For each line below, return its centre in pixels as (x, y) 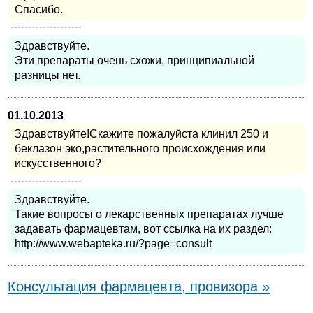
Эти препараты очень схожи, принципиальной (134, 61)
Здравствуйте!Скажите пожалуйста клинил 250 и (141, 134)
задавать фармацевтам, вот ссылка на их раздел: (143, 229)
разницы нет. (48, 75)
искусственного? (58, 163)
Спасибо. (39, 10)
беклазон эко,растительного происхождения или (140, 149)
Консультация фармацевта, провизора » (139, 286)
